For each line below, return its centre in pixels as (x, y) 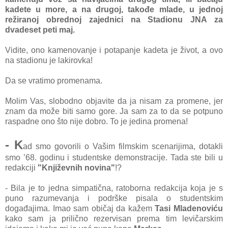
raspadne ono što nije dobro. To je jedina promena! (96, 121)
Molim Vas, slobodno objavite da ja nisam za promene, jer (114, 101)
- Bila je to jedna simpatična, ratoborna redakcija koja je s (114, 188)
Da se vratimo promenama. (54, 80)
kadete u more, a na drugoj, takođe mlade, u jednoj (114, 9)
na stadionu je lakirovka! (49, 60)
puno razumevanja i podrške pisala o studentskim (114, 198)
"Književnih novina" (76, 167)
